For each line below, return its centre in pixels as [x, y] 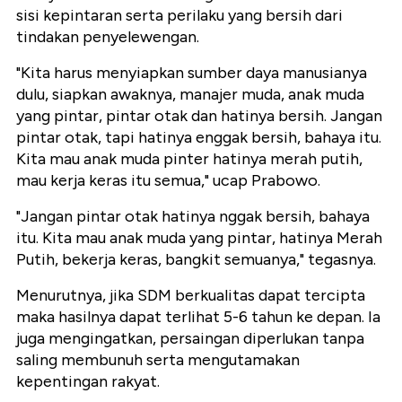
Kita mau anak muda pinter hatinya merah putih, [189, 158]
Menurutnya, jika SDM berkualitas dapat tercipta [191, 295]
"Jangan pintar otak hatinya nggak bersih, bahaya [193, 216]
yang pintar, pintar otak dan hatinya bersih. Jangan [199, 115]
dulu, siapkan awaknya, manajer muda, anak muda [190, 94]
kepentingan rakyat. [88, 381]
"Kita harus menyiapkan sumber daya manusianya [192, 72]
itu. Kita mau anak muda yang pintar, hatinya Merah [199, 237]
